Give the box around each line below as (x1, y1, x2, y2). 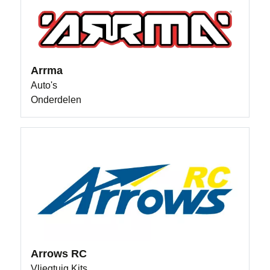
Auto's (31, 80, 58, 90)
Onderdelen (31, 94, 82, 105)
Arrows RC (31, 248, 87, 260)
